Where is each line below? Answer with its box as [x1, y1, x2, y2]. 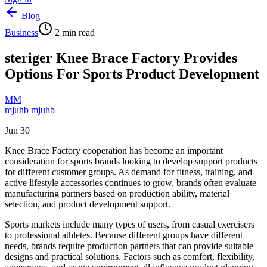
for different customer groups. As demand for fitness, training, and [5, 166, 252, 177]
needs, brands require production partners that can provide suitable [5, 240, 253, 251]
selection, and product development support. [5, 198, 170, 209]
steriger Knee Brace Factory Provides [5, 49, 237, 66]
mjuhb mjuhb [5, 104, 55, 115]
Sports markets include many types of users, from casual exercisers [5, 219, 254, 229]
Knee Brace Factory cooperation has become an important [5, 145, 223, 156]
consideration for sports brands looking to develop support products [5, 156, 257, 166]
